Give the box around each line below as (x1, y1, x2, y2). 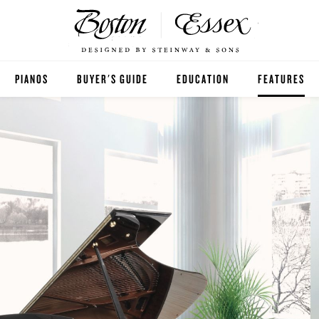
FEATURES (257, 71, 305, 86)
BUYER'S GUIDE (76, 71, 148, 86)
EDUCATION (176, 71, 229, 86)
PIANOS (14, 71, 48, 86)
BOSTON (14, 107, 52, 122)
